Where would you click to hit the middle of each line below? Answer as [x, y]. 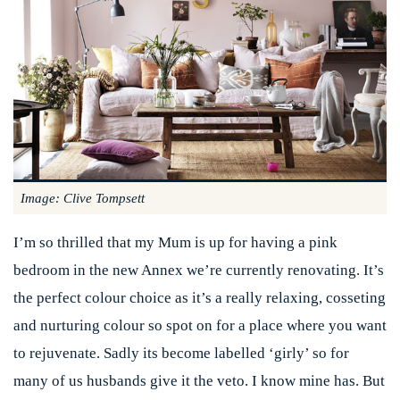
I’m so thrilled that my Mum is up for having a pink [175, 243]
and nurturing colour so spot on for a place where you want [200, 326]
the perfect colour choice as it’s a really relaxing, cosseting [200, 298]
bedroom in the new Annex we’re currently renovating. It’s [199, 271]
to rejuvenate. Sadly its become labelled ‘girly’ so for [181, 354]
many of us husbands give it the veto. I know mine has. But [199, 381]
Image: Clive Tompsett [83, 199]
